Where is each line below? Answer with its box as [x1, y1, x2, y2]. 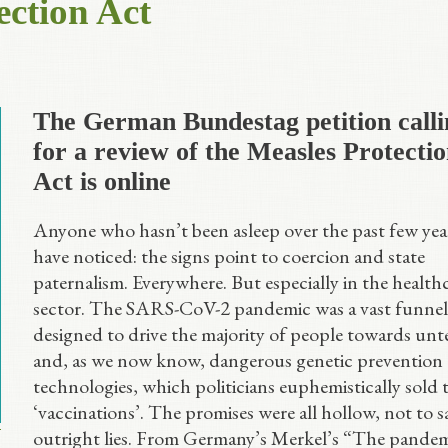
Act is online [32, 167, 171, 196]
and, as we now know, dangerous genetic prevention [32, 347, 443, 373]
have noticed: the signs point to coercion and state [32, 243, 425, 269]
